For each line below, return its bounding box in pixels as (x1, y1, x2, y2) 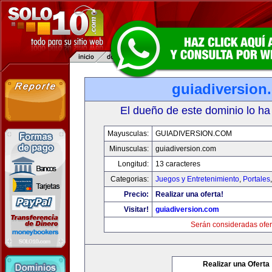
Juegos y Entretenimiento (155, 175, 239, 183)
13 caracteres (155, 160, 200, 168)
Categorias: (110, 175, 149, 183)
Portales (243, 175, 270, 183)
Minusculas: (109, 144, 149, 153)
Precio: (124, 190, 149, 199)
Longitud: (118, 160, 149, 168)
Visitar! (124, 205, 149, 214)
